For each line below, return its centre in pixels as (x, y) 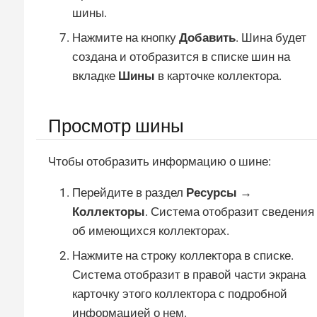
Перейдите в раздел (129, 192)
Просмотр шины (116, 126)
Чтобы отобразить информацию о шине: (160, 161)
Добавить (207, 38)
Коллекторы (109, 211)
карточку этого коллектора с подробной (180, 294)
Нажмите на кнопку (126, 38)
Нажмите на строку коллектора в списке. (183, 256)
